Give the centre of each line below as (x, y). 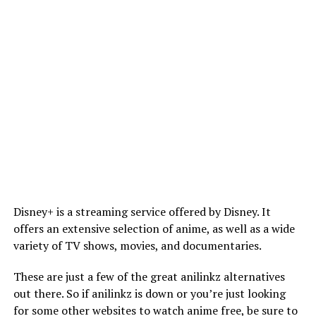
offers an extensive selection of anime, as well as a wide (154, 228)
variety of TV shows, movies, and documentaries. (137, 245)
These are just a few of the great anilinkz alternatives (149, 276)
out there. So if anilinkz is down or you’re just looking (149, 293)
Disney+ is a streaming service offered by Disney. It (142, 211)
